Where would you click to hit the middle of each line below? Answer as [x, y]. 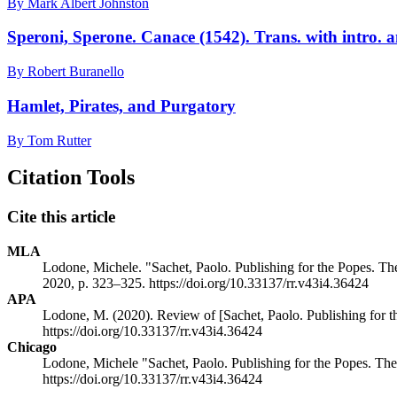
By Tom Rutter [49, 140]
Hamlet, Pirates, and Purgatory [121, 105]
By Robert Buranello [66, 72]
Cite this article [61, 217]
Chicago [32, 347]
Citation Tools [71, 178]
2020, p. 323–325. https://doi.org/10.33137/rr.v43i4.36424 [206, 284]
